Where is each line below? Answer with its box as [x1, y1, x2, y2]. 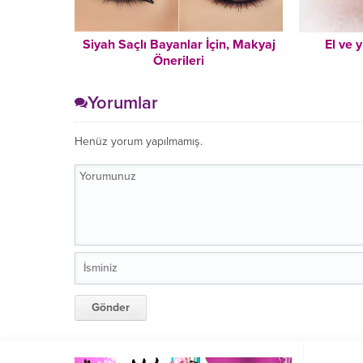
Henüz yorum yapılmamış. [75, 134, 203, 148]
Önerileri [153, 52, 205, 69]
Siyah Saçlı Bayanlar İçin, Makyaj [82, 36, 275, 53]
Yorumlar [88, 92, 158, 113]
